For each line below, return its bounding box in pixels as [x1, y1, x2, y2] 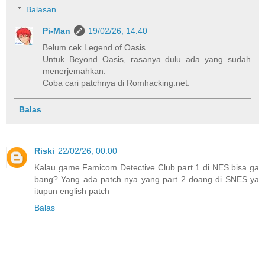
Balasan [26, 4, 57, 14]
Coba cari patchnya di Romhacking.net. [43, 77, 190, 88]
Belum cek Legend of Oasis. [43, 42, 148, 52]
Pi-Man [43, 25, 71, 35]
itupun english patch [34, 186, 109, 196]
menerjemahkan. [43, 66, 106, 76]
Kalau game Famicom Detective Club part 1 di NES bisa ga [34, 162, 259, 172]
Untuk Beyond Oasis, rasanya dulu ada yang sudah [43, 54, 251, 64]
